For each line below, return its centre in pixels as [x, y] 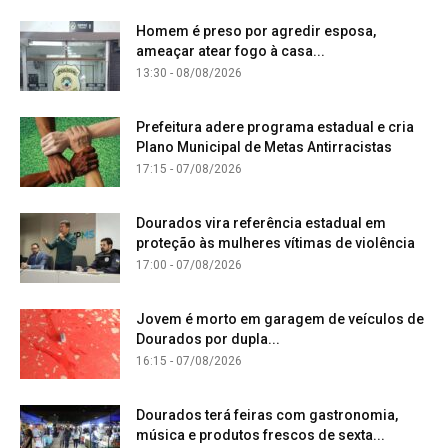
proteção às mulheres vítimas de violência [275, 243]
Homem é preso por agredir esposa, [256, 31]
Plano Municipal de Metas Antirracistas [264, 147]
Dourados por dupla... [208, 339]
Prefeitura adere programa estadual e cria [275, 127]
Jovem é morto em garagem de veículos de [280, 319]
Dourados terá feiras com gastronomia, [267, 415]
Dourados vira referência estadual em [261, 223]
